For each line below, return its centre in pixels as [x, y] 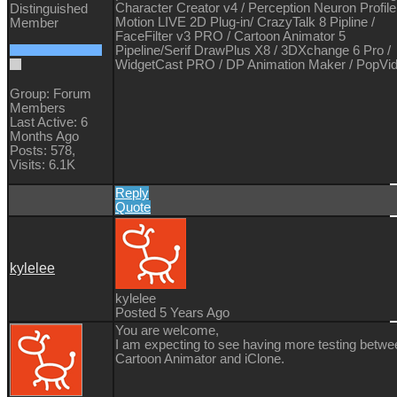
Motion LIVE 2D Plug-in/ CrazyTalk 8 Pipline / [245, 22]
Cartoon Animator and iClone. [202, 358]
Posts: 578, [43, 150]
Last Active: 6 [49, 122]
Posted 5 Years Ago [172, 312]
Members [38, 108]
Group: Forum [51, 93]
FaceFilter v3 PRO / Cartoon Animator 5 [230, 36]
